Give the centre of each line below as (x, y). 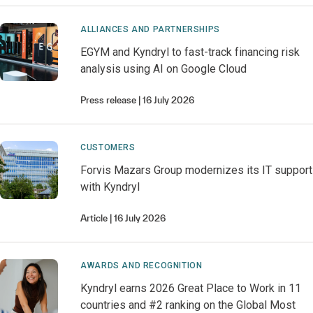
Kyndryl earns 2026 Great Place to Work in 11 (191, 288)
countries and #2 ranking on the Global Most (188, 305)
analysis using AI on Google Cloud (164, 69)
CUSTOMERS (108, 147)
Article (94, 218)
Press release (109, 100)
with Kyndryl (110, 187)
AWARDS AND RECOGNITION (141, 265)
